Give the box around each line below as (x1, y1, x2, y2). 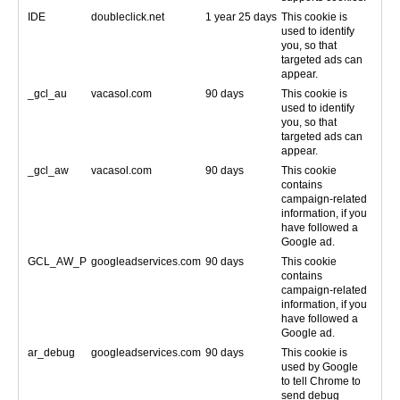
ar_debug (28, 346, 75, 359)
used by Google (281, 361, 358, 373)
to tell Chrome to (281, 375, 361, 387)
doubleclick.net (91, 11, 164, 23)
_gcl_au (28, 87, 67, 100)
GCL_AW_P (28, 255, 87, 268)
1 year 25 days (205, 11, 277, 23)
